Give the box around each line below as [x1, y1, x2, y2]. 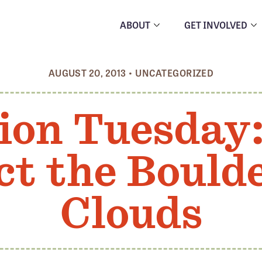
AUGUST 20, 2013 [48, 66, 126, 80]
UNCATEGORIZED [135, 66, 214, 80]
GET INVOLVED [184, 18, 247, 32]
